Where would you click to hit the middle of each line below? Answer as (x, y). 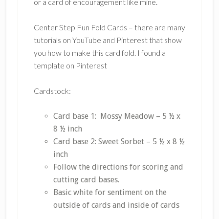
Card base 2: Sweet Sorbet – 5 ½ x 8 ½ (119, 142)
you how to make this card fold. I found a (99, 53)
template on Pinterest (70, 65)
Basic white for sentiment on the (110, 192)
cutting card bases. (86, 180)
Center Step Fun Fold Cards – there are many (109, 27)
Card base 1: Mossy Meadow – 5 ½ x (117, 116)
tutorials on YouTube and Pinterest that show (108, 40)
